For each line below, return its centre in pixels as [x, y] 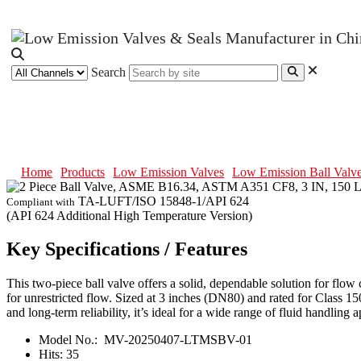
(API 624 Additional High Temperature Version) [129, 215]
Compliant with [41, 201]
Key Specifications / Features [127, 249]
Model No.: [70, 340]
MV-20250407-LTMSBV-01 [176, 340]
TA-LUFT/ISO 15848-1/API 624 [164, 201]
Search [108, 72]
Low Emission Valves [169, 172]
